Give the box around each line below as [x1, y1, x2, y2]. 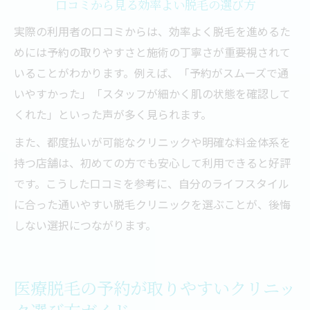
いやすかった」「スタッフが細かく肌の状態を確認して [14, 85, 291, 102]
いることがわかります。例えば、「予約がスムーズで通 [14, 64, 289, 81]
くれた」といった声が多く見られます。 [14, 106, 212, 122]
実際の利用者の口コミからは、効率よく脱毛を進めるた [14, 23, 291, 39]
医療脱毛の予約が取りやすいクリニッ [14, 277, 295, 299]
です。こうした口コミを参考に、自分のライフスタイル [14, 175, 289, 192]
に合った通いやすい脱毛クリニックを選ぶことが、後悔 [14, 196, 291, 212]
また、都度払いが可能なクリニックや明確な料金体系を [14, 134, 291, 150]
